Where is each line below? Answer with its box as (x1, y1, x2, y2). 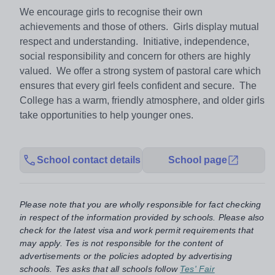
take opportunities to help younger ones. (20, 110, 193, 121)
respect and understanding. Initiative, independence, (20, 36, 249, 47)
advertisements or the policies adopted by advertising (20, 251, 233, 261)
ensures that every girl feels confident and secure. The (20, 80, 257, 91)
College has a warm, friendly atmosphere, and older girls (20, 95, 265, 106)
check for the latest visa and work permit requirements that (20, 225, 254, 236)
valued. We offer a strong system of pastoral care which (20, 66, 261, 77)
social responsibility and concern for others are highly (20, 51, 250, 62)
